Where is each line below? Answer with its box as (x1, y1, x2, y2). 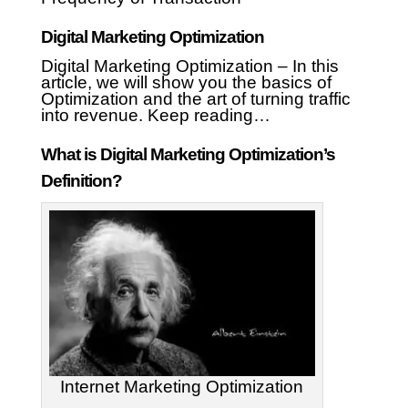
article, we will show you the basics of (40, 73, 331, 93)
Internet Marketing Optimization (60, 377, 304, 397)
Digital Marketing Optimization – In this (40, 56, 339, 76)
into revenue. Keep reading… (40, 106, 270, 126)
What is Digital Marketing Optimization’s (40, 145, 335, 165)
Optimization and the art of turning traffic (40, 89, 351, 109)
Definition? (40, 171, 122, 191)
